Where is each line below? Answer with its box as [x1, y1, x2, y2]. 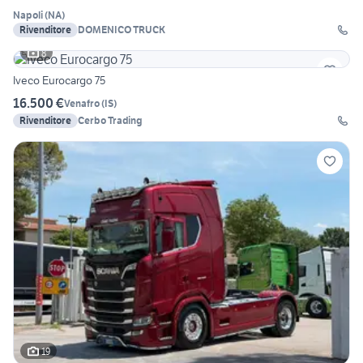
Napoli [13, 9, 43, 22]
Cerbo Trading [78, 114, 143, 127]
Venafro [64, 96, 100, 109]
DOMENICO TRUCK [78, 23, 165, 36]
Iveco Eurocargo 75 [13, 73, 105, 88]
